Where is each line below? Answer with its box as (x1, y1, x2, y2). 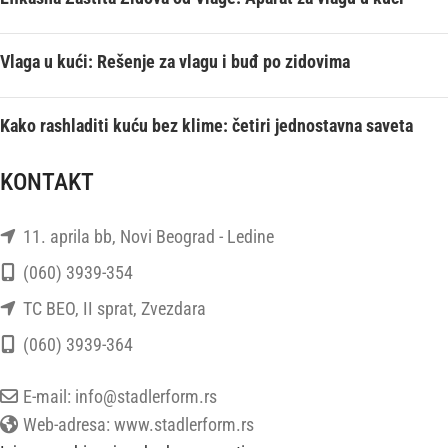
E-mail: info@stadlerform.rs (19, 386, 217, 408)
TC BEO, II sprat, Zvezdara (19, 298, 206, 320)
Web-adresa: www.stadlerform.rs (19, 414, 254, 436)
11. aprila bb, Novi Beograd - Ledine (19, 226, 274, 248)
